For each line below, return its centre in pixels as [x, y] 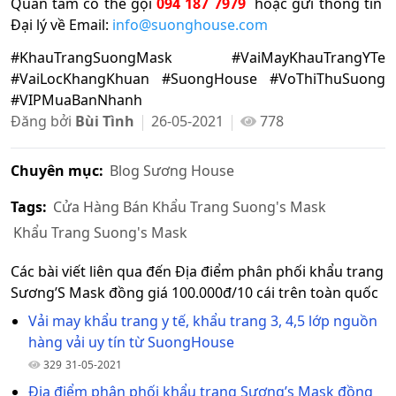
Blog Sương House [172, 170]
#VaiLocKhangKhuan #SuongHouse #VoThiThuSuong [198, 78]
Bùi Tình [105, 121]
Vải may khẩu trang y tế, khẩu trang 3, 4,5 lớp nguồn [203, 320]
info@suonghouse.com [190, 24]
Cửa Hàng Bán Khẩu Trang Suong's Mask [190, 206]
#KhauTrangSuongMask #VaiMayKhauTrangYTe [198, 57]
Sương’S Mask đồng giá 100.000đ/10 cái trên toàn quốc [194, 292]
